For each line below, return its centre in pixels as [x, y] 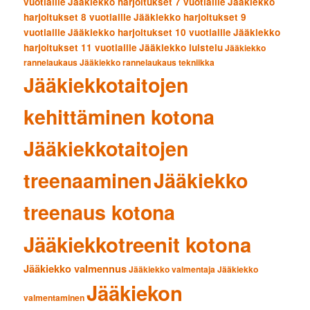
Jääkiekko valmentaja [172, 269]
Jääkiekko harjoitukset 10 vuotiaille [150, 32]
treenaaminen [88, 180]
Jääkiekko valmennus [75, 268]
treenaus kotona [100, 212]
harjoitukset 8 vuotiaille [78, 17]
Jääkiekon [135, 292]
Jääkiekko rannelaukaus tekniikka [147, 62]
